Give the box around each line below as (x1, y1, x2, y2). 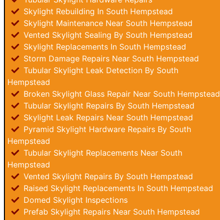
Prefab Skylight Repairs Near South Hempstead (21, 207, 200, 217)
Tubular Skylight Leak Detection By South (21, 65, 178, 75)
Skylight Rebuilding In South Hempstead (21, 6, 173, 16)
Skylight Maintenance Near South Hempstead (21, 18, 192, 28)
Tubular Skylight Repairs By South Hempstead (21, 101, 194, 110)
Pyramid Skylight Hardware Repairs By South (21, 124, 191, 134)
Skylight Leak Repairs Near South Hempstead (21, 112, 193, 122)
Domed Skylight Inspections (21, 195, 128, 205)
